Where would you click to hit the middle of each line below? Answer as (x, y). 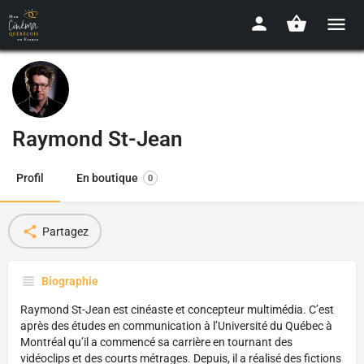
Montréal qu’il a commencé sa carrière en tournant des (156, 342)
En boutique (107, 178)
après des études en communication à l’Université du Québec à (176, 326)
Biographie (70, 281)
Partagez (65, 231)
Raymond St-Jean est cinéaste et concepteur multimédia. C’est (177, 310)
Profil (30, 178)
